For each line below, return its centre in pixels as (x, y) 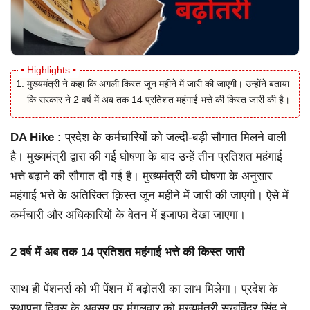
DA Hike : (38, 138)
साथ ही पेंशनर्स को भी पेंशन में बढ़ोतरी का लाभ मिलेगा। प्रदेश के (144, 289)
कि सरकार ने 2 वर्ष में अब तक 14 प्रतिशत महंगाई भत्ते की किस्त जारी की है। (158, 100)
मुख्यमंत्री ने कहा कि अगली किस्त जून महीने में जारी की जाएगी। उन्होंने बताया (158, 84)
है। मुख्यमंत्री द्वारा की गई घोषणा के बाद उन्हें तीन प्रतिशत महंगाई (146, 157)
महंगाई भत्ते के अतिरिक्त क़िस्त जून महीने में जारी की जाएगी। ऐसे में (149, 196)
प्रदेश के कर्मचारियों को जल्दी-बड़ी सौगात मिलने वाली (176, 138)
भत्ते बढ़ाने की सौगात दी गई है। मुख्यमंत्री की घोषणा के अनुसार (141, 176)
